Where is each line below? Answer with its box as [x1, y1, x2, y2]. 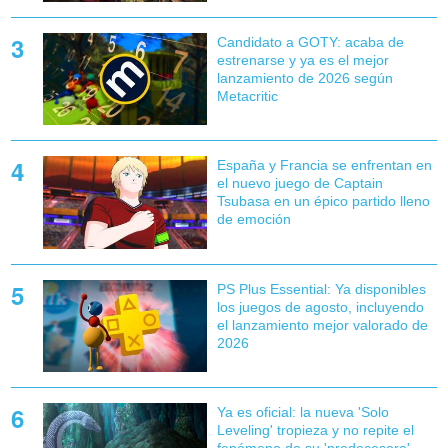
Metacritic [216, 88, 278, 105]
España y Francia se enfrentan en [216, 157, 432, 174]
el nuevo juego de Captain [216, 175, 383, 192]
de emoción [216, 211, 291, 228]
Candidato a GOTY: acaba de [216, 34, 404, 51]
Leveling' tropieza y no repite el [216, 421, 414, 438]
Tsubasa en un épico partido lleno [216, 193, 430, 210]
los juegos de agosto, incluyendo [216, 298, 424, 315]
